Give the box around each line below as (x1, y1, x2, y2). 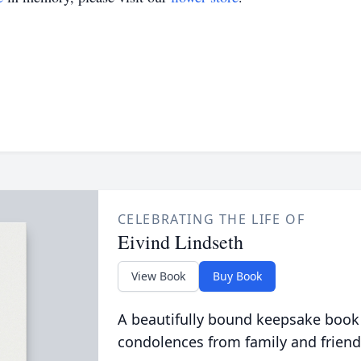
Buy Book (212, 268, 262, 284)
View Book (131, 268, 185, 284)
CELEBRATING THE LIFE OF (117, 210, 305, 228)
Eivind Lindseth (117, 229, 243, 255)
